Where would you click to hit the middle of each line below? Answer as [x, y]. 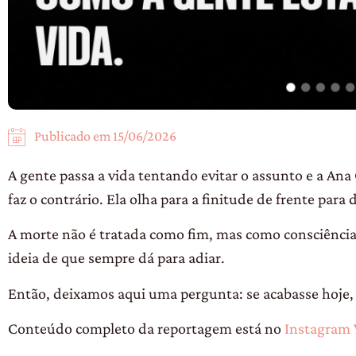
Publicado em [74, 136]
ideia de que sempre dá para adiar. [116, 258]
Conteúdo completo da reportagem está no [146, 329]
